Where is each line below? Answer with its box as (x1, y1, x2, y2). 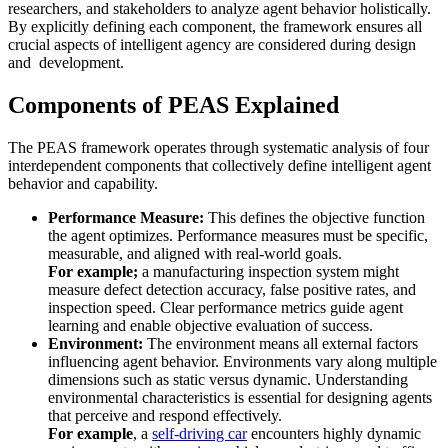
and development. (8, 54, 128, 72)
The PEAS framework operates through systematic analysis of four (8, 139, 429, 157)
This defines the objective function (204, 209, 425, 227)
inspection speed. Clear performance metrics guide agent (48, 299, 403, 317)
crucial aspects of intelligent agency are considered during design (8, 36, 416, 54)
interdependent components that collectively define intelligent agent (8, 157, 431, 175)
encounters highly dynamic (247, 425, 421, 443)
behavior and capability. (8, 175, 158, 193)
